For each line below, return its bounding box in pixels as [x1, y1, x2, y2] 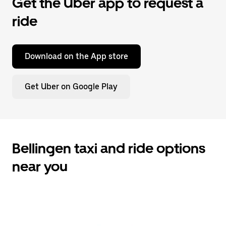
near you [12, 158, 68, 175]
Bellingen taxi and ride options [12, 140, 205, 157]
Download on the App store [25, 51, 128, 61]
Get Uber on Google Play [25, 82, 118, 91]
